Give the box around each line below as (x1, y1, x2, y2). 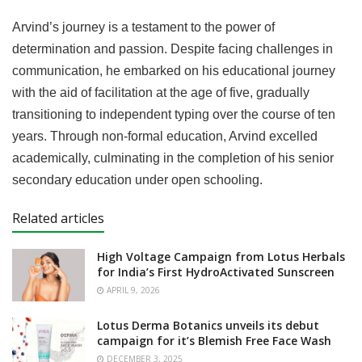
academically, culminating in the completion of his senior (12, 151, 334, 166)
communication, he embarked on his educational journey (12, 64, 335, 78)
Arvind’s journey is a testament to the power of (12, 20, 275, 35)
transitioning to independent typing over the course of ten (12, 107, 335, 122)
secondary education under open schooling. (12, 173, 263, 187)
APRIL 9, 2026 (104, 284, 160, 297)
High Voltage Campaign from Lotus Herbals (97, 249, 345, 265)
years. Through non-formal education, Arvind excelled (12, 129, 318, 144)
